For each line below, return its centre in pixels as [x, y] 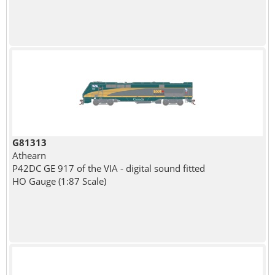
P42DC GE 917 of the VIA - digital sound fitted [108, 168]
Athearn [29, 155]
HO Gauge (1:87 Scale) [59, 181]
